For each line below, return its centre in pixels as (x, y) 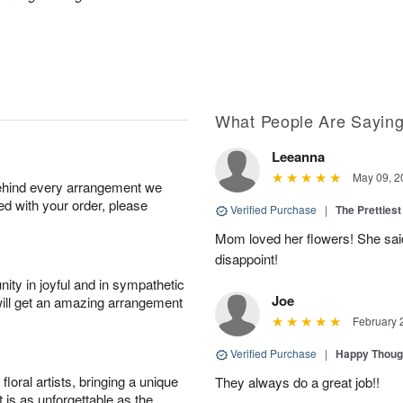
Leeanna (298, 157)
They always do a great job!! (297, 382)
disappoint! (246, 259)
